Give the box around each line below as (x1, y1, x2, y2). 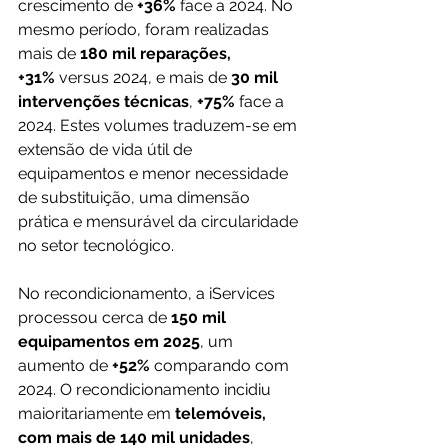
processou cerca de (18, 308, 171, 328)
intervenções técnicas (18, 92, 189, 112)
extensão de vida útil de (18, 140, 196, 160)
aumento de (18, 356, 112, 376)
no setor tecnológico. (18, 236, 174, 256)
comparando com (150, 356, 293, 376)
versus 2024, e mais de (55, 68, 227, 88)
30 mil (227, 68, 282, 88)
